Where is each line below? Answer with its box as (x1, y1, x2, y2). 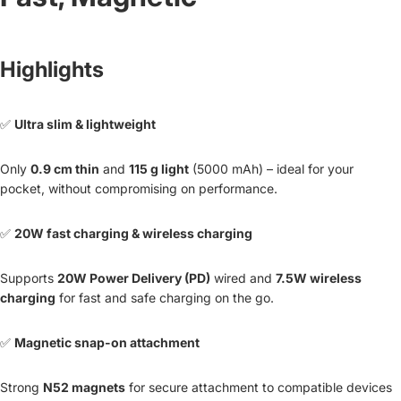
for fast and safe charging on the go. (55, 289, 274, 305)
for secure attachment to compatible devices (125, 379, 392, 395)
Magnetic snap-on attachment (14, 334, 200, 350)
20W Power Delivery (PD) (57, 269, 210, 286)
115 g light (129, 160, 189, 176)
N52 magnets (43, 379, 125, 395)
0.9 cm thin (30, 160, 99, 176)
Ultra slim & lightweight (14, 115, 156, 132)
